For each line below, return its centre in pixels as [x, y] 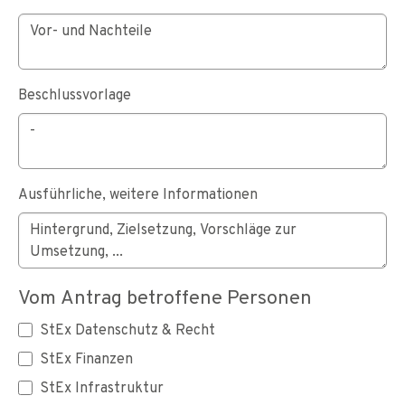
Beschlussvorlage [75, 94]
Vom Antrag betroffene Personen [165, 297]
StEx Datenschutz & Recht [127, 329]
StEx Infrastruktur [102, 387]
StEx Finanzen [86, 358]
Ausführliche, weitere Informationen [138, 193]
